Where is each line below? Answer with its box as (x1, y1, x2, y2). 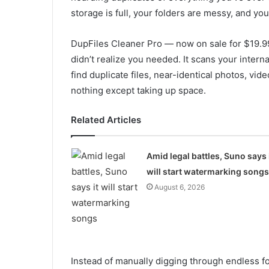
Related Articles (71, 114, 141, 125)
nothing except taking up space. (71, 85, 206, 96)
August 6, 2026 (154, 183, 205, 192)
